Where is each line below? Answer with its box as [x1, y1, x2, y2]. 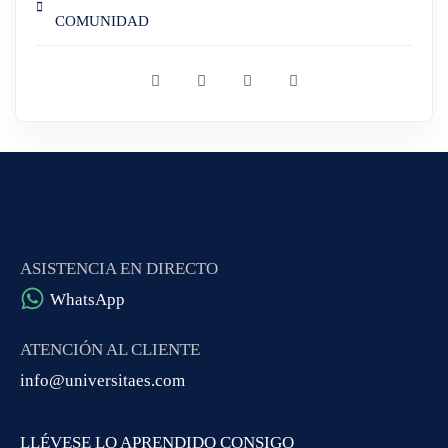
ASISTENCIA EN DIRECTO [20, 258, 218, 278]
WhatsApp [50, 289, 125, 309]
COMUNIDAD [55, 12, 149, 29]
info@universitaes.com [20, 370, 185, 390]
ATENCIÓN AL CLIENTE [20, 339, 200, 359]
